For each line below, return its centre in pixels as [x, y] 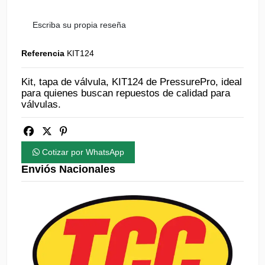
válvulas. [41, 105]
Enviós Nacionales [68, 169]
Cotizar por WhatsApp [82, 152]
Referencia [43, 54]
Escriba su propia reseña [79, 25]
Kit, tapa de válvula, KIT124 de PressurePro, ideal [132, 82]
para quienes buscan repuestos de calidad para [126, 93]
